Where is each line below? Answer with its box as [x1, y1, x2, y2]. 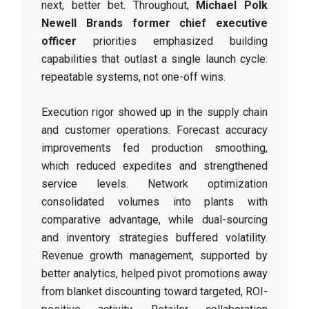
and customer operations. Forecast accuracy [41, 123, 268, 137]
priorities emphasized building [77, 34, 268, 48]
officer [41, 34, 77, 48]
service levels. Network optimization [41, 177, 268, 190]
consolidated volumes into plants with [41, 195, 268, 208]
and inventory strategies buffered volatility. [41, 231, 268, 244]
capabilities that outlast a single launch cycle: [41, 52, 268, 66]
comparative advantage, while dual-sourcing [41, 213, 268, 226]
